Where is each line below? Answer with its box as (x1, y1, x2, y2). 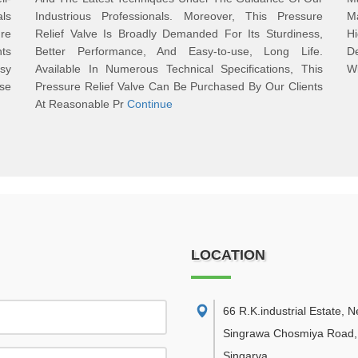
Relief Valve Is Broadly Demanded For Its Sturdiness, (35, 27, 323, 40)
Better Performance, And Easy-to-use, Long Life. (35, 45, 323, 58)
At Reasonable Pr (35, 97, 127, 110)
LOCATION (191, 247, 265, 263)
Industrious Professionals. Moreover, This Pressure (35, 10, 323, 22)
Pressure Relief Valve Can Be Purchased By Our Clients (35, 80, 323, 93)
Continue (127, 97, 173, 110)
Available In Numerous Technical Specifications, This (35, 62, 323, 75)
